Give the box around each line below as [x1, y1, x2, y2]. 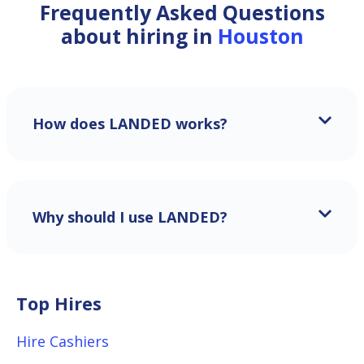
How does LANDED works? [32, 114, 227, 133]
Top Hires [16, 292, 102, 315]
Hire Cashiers [16, 331, 109, 351]
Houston [217, 22, 304, 50]
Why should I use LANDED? [32, 207, 227, 227]
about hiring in [60, 22, 218, 50]
